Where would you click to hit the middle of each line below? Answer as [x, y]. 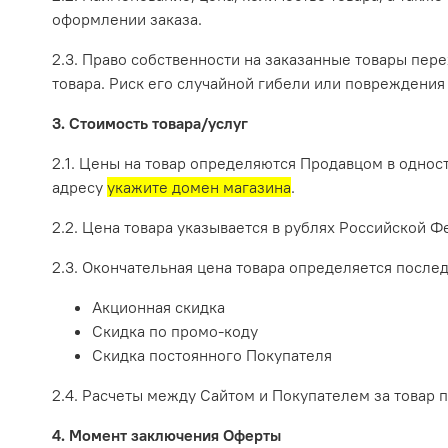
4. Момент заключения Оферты [166, 435]
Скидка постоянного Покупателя [212, 355]
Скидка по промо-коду [175, 331]
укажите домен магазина [199, 187]
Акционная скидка [158, 307]
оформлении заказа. [127, 19]
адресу [79, 187]
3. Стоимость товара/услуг [150, 123]
